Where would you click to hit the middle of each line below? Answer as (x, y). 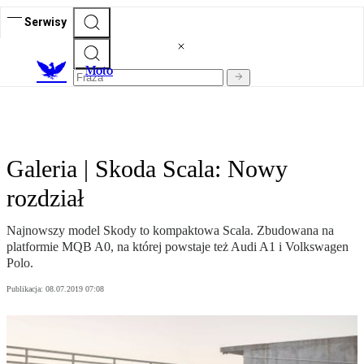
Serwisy (45, 22)
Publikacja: (26, 289)
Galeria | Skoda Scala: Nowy (147, 169)
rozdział (45, 198)
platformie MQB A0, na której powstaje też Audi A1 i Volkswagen (178, 247)
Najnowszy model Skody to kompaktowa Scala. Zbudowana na (170, 231)
